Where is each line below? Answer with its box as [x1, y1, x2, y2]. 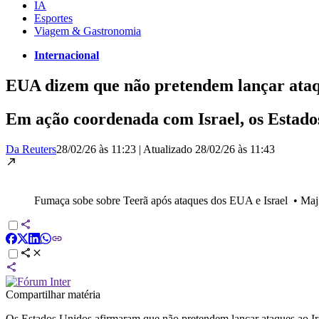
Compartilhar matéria [6, 288, 100, 300]
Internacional [34, 48, 99, 61]
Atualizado [143, 142, 195, 155]
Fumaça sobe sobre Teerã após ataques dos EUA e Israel [34, 194, 288, 206]
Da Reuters [6, 142, 56, 155]
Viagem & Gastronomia [34, 24, 141, 37]
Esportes [34, 11, 73, 24]
